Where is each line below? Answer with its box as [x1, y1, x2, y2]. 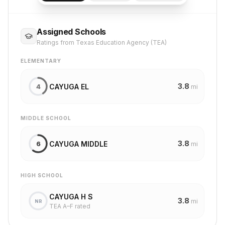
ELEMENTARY [21, 58, 61, 64]
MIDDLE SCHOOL [21, 115, 71, 121]
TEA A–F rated [49, 202, 90, 210]
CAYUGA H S [49, 192, 93, 201]
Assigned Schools [37, 27, 106, 37]
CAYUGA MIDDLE [49, 139, 107, 148]
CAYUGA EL [49, 82, 89, 91]
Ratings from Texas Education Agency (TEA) [37, 39, 167, 46]
